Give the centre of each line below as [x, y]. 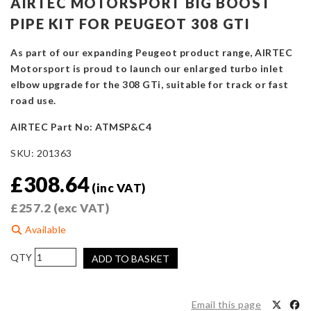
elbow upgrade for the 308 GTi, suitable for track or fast [150, 85]
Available [44, 230]
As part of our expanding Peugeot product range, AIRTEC [151, 53]
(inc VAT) [119, 188]
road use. [33, 101]
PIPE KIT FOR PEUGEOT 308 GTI [130, 24]
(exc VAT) [80, 208]
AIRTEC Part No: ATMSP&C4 [81, 127]
